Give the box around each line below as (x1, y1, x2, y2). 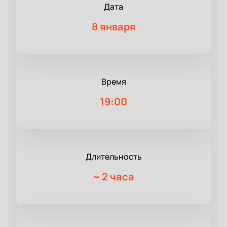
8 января (91, 20, 136, 34)
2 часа (102, 170, 134, 184)
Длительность (85, 151, 142, 163)
